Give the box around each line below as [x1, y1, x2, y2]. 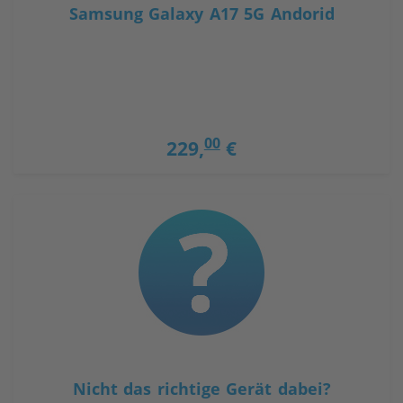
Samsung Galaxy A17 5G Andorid [68, 3, 335, 25]
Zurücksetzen [313, 27, 381, 43]
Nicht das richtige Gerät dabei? [72, 378, 331, 400]
